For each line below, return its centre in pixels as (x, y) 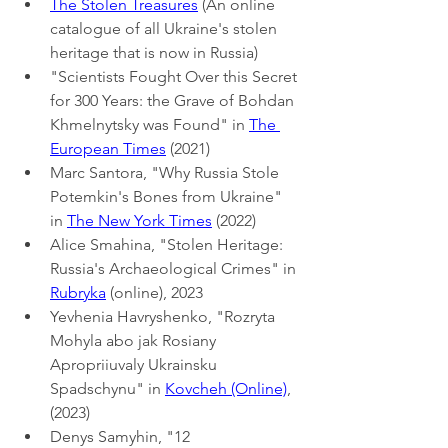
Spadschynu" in (107, 388)
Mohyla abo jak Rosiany (135, 340)
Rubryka (78, 292)
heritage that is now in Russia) (154, 52)
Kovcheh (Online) (226, 388)
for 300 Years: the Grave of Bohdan (174, 100)
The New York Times (139, 220)
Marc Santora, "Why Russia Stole (166, 172)
